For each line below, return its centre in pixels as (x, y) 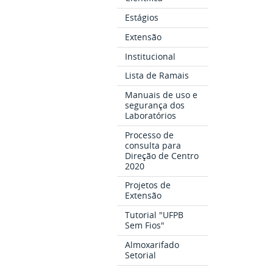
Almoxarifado (152, 244)
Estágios (142, 18)
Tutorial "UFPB (154, 215)
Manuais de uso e (161, 94)
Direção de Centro (162, 155)
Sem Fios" (145, 225)
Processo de (150, 135)
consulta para (153, 145)
